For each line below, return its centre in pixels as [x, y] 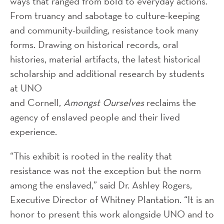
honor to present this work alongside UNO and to [112, 214]
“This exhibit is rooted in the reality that [91, 156]
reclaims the [170, 102]
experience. [35, 131]
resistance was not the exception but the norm [105, 170]
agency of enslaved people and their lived [95, 117]
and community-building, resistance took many [104, 30]
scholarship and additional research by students [107, 73]
